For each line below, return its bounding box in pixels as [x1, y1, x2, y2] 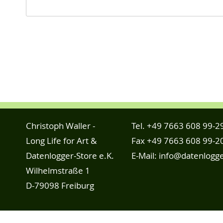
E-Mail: [131, 150, 159, 161]
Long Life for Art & [26, 135, 97, 146]
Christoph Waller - [26, 120, 95, 131]
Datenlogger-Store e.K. [26, 150, 114, 161]
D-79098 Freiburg [26, 180, 94, 191]
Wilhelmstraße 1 [26, 165, 90, 176]
